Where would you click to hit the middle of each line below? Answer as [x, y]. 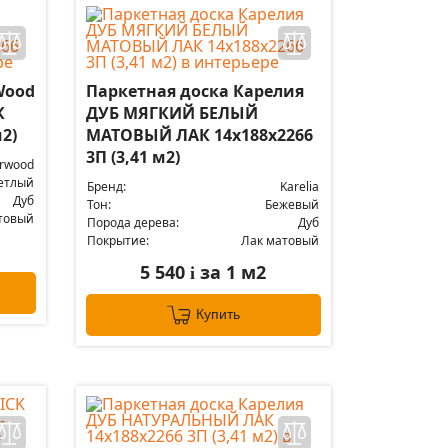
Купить [217, 314]
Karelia [299, 186]
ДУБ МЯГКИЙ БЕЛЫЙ [171, 113]
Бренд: [106, 186]
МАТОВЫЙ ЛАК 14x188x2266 [199, 135]
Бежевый [291, 204]
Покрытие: [117, 240]
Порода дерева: [132, 222]
